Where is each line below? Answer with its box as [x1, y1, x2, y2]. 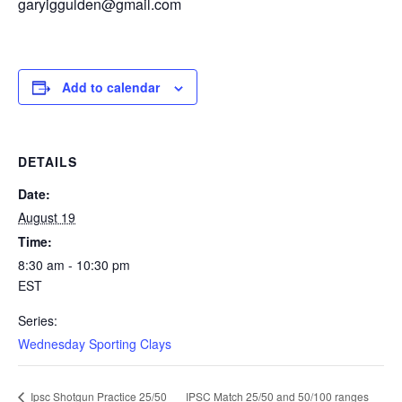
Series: [18, 311, 57, 329]
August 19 [18, 208, 75, 226]
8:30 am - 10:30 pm [18, 256, 130, 274]
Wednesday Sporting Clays [18, 335, 171, 353]
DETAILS [18, 153, 77, 170]
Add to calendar [62, 78, 160, 96]
